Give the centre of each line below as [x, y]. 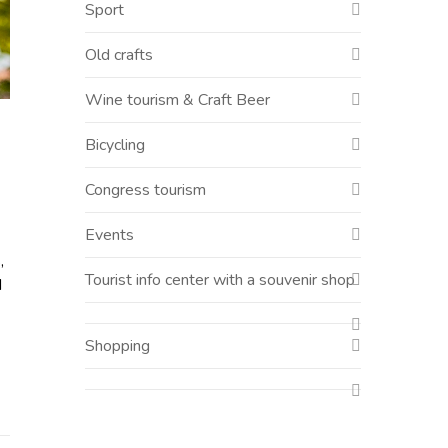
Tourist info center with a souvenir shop [220, 280]
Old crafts [119, 55]
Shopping [117, 346]
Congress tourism [145, 190]
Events [109, 235]
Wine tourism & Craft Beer [177, 100]
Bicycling [115, 145]
